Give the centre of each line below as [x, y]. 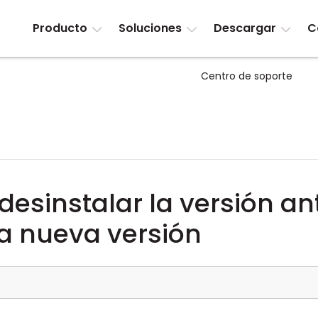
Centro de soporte [247, 76]
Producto [60, 28]
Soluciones [150, 28]
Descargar [245, 28]
